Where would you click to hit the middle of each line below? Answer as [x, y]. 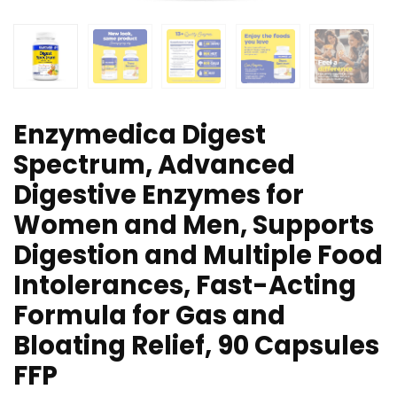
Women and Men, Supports [194, 226]
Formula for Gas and [149, 316]
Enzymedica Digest [140, 135]
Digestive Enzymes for [159, 195]
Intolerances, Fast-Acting [185, 286]
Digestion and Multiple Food [198, 256]
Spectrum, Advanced [154, 165]
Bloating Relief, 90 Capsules [196, 346]
